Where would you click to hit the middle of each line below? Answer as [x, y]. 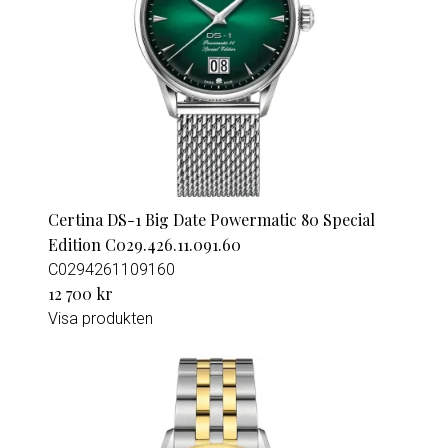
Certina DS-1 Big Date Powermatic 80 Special [211, 219]
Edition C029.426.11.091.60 [144, 244]
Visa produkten [100, 318]
